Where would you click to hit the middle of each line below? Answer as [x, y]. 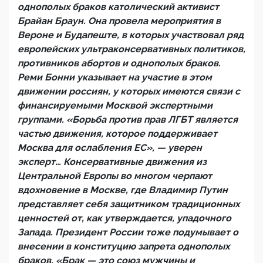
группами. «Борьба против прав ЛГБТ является [128, 119]
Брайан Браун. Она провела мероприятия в [119, 21]
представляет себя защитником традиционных [129, 204]
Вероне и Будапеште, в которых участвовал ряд [131, 35]
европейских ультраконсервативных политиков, [131, 49]
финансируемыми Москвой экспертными [115, 105]
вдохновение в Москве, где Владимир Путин [123, 190]
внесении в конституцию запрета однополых [124, 246]
